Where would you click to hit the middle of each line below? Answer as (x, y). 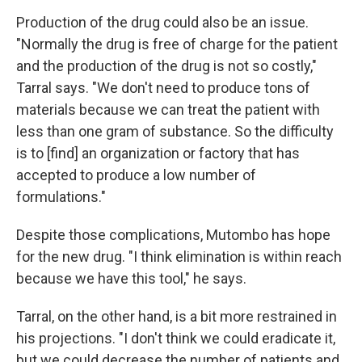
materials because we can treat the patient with (168, 109)
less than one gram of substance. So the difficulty (175, 131)
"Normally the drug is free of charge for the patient (177, 44)
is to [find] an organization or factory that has (158, 153)
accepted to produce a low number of (136, 175)
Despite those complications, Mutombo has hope (173, 234)
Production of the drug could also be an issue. (162, 22)
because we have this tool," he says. (131, 278)
